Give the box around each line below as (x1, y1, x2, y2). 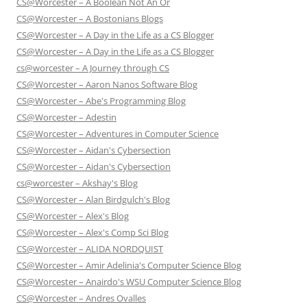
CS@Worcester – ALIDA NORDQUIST (16, 243, 163, 256)
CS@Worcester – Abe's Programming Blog (16, 95, 186, 108)
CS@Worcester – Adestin (16, 111, 116, 124)
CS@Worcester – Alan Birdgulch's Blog (16, 193, 170, 206)
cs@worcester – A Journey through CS (16, 62, 169, 75)
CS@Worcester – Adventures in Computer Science (16, 127, 219, 140)
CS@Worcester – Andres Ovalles (16, 292, 146, 305)
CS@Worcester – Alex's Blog (16, 210, 129, 223)
